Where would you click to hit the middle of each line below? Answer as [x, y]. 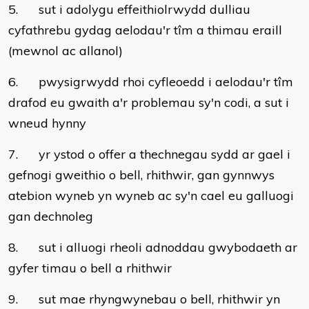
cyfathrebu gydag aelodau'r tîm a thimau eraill [145, 30]
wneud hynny [47, 123]
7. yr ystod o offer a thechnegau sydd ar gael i [149, 154]
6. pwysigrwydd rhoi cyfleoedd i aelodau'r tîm [151, 82]
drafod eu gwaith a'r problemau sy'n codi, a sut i [149, 102]
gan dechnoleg [51, 216]
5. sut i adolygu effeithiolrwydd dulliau [129, 9]
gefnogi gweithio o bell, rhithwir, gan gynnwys [141, 175]
